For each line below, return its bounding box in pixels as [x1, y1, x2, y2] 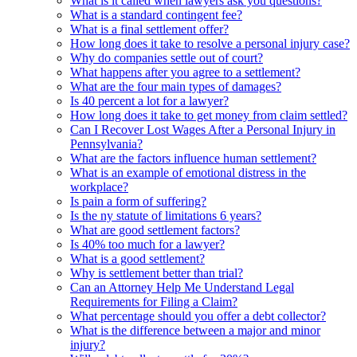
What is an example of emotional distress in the [70, 165, 306, 179]
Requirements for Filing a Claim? [70, 294, 237, 308]
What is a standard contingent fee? [70, 7, 242, 22]
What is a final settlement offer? [70, 22, 229, 36]
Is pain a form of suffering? [70, 194, 206, 208]
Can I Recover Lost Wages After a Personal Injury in [70, 122, 335, 136]
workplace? [70, 179, 128, 194]
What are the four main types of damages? [70, 79, 281, 93]
